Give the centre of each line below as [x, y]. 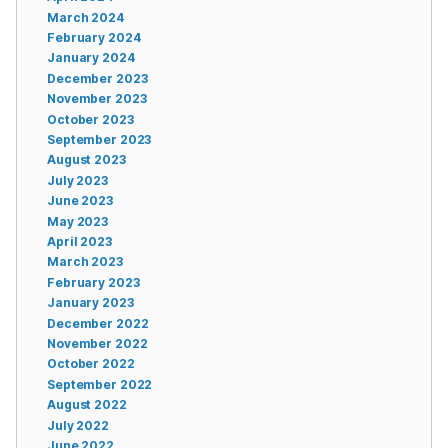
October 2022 [91, 364]
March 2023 [85, 262]
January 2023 [90, 303]
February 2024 [94, 38]
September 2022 [100, 384]
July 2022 [78, 425]
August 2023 [86, 160]
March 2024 [85, 17]
